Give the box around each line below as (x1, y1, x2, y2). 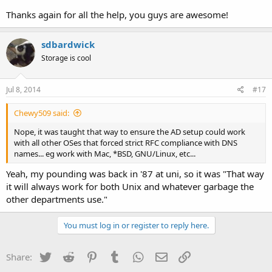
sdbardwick (41, 38, 95, 50)
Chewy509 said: (14, 107, 69, 118)
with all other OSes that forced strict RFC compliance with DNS (14, 137, 237, 148)
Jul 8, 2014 (6, 84, 41, 95)
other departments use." (6, 193, 107, 205)
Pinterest (99, 250, 137, 262)
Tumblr (122, 250, 152, 262)
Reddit (75, 250, 103, 262)
